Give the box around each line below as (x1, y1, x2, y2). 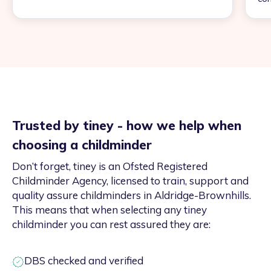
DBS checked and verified (24, 254, 143, 267)
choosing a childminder (12, 137, 152, 153)
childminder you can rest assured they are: (12, 218, 211, 231)
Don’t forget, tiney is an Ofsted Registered (12, 160, 207, 173)
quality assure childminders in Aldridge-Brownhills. (12, 189, 251, 202)
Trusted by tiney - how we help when (12, 117, 241, 134)
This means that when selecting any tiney (12, 203, 207, 217)
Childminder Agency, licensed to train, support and (12, 174, 249, 188)
